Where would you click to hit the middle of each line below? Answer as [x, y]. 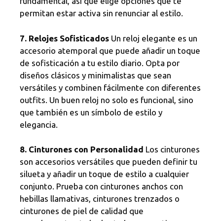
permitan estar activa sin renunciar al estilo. [101, 13]
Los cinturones [172, 149]
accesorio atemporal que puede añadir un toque [110, 50]
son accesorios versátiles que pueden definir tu [109, 162]
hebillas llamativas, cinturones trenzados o [100, 199]
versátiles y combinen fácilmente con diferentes [110, 87]
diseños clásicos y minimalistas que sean [95, 75]
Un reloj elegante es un [153, 38]
